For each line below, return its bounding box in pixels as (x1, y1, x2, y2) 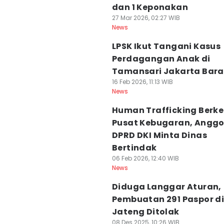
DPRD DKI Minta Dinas (112, 129, 207, 141)
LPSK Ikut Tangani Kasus (112, 40, 221, 52)
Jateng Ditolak (112, 206, 179, 217)
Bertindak (112, 142, 157, 153)
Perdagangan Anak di (112, 53, 210, 64)
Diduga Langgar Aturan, (112, 181, 221, 192)
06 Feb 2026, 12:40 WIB (112, 154, 179, 162)
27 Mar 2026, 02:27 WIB (112, 13, 180, 22)
